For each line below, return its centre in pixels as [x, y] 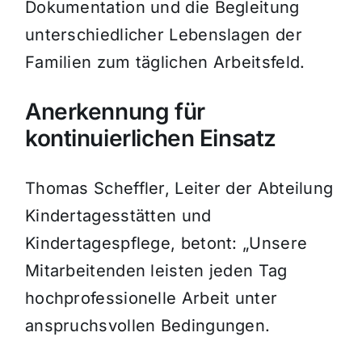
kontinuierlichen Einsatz [150, 139]
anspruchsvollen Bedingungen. [147, 326]
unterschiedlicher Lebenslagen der [163, 35]
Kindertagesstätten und [118, 216]
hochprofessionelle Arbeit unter [151, 299]
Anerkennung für [115, 112]
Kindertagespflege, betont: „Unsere [166, 244]
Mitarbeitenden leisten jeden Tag [156, 271]
